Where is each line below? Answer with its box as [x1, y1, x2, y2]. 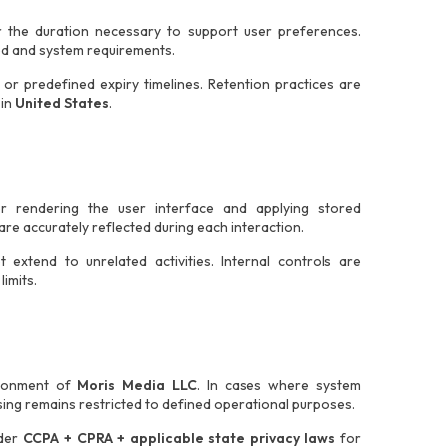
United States [15, 94, 110, 112]
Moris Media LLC [77, 376, 197, 394]
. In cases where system [196, 376, 361, 394]
